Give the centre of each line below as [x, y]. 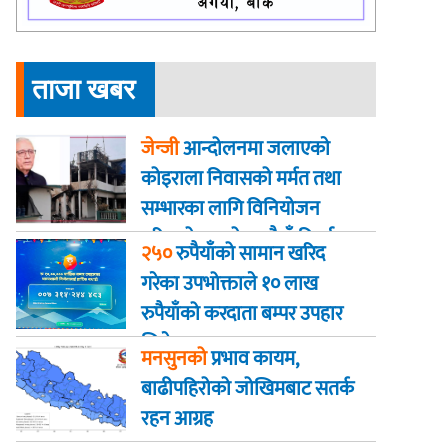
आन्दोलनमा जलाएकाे [254, 148]
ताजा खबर [83, 88]
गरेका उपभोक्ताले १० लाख [229, 283]
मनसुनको [173, 358]
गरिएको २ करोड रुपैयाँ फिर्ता [237, 238]
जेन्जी [159, 148]
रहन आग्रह [176, 418]
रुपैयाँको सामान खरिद [248, 253]
